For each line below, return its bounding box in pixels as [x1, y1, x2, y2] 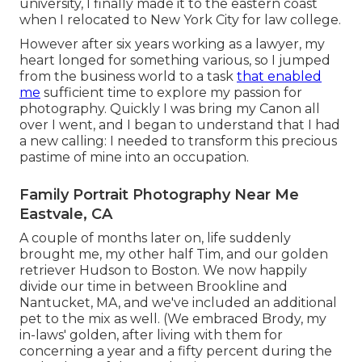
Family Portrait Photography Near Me [19, 186, 299, 204]
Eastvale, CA [19, 205, 112, 224]
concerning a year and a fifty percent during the [19, 343, 332, 360]
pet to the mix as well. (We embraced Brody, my [19, 311, 326, 327]
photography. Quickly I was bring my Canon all [19, 101, 320, 117]
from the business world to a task [19, 69, 237, 85]
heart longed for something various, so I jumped [19, 53, 330, 69]
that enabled [237, 69, 322, 85]
